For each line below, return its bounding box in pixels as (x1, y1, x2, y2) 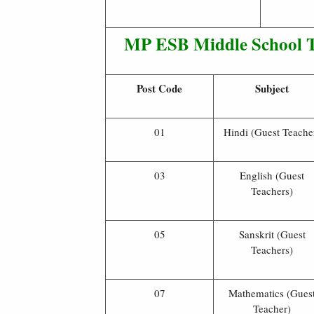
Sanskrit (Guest (238, 226, 306, 241)
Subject (255, 80, 289, 96)
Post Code (137, 80, 182, 96)
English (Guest (240, 168, 304, 182)
